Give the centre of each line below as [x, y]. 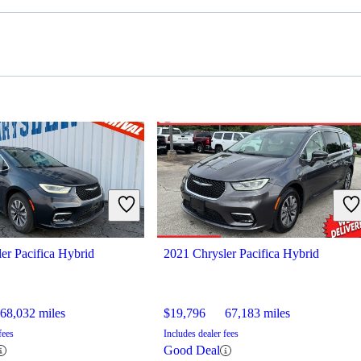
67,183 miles [257, 313]
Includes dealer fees [201, 334]
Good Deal [192, 351]
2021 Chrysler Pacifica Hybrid [241, 254]
